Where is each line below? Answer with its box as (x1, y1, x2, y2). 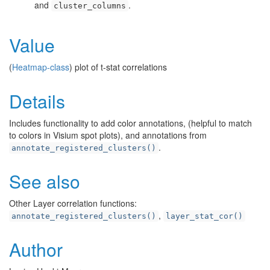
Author (9, 236, 63, 262)
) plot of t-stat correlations (69, 61, 167, 73)
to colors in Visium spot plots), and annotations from (9, 129, 207, 141)
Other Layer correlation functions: (9, 197, 137, 209)
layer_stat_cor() (166, 212, 243, 221)
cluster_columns (54, 1, 126, 10)
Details (9, 88, 65, 114)
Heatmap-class (12, 61, 69, 73)
